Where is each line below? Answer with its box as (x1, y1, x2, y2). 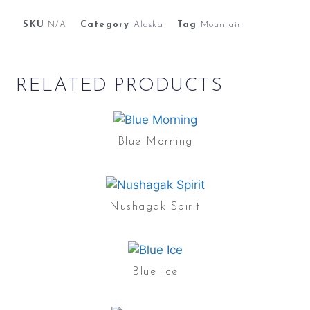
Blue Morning (117, 136, 193, 147)
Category (80, 20, 130, 30)
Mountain (200, 20, 244, 30)
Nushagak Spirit (109, 201, 201, 212)
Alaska (133, 20, 163, 30)
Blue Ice (132, 266, 178, 277)
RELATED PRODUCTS (16, 76, 224, 95)
